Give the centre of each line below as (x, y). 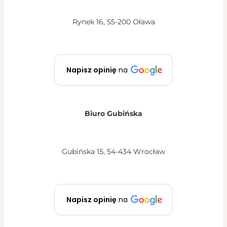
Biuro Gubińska (113, 113)
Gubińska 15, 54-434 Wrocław (113, 151)
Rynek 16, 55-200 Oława (113, 22)
